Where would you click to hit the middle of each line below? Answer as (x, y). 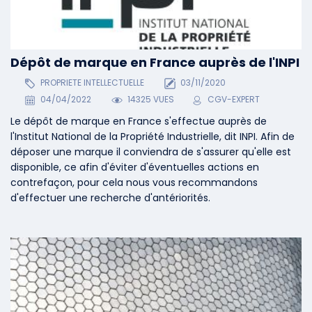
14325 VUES (150, 100)
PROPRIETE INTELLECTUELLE (91, 83)
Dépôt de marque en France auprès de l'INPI (155, 62)
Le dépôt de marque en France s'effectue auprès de (139, 122)
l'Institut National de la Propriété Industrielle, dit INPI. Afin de (153, 137)
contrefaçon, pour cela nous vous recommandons (134, 183)
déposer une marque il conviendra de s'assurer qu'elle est (151, 152)
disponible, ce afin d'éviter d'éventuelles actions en (135, 167)
